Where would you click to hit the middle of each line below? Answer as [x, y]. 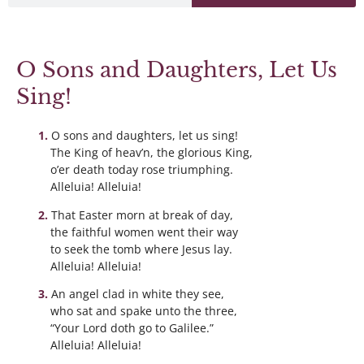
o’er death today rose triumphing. [142, 169]
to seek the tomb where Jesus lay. [141, 249]
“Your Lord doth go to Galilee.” [132, 328]
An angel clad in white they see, [137, 294]
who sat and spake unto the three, [144, 311]
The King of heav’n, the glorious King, [152, 152]
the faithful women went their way [144, 232]
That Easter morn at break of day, [142, 214]
